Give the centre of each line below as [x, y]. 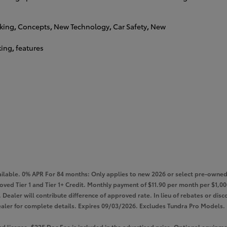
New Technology [82, 27]
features [30, 48]
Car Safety [130, 27]
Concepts [34, 27]
